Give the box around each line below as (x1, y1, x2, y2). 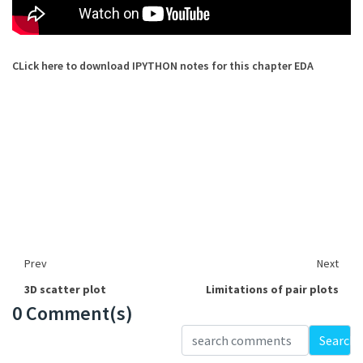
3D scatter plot (24, 282, 106, 297)
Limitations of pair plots (206, 282, 339, 297)
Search (318, 332, 357, 348)
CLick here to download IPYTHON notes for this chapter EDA (12, 58, 314, 73)
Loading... (11, 322, 98, 348)
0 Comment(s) (12, 301, 133, 326)
